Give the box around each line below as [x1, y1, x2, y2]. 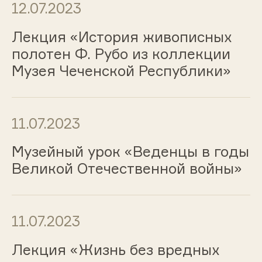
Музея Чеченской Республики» [11, 61, 231, 80]
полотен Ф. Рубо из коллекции [11, 44, 230, 63]
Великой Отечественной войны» [11, 160, 242, 178]
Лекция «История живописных [11, 27, 232, 46]
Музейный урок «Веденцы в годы [11, 143, 249, 161]
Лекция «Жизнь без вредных [11, 241, 220, 259]
